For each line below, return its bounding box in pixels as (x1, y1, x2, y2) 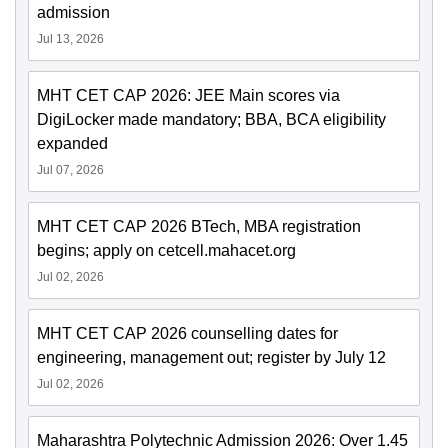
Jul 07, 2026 (37, 163, 104, 178)
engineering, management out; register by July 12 (37, 349, 386, 367)
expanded (37, 135, 108, 153)
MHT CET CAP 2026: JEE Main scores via (37, 87, 340, 105)
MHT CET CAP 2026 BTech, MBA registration (37, 218, 361, 236)
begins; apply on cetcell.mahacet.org (37, 242, 296, 260)
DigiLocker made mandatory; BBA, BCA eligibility (37, 111, 386, 129)
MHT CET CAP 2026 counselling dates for (37, 325, 338, 343)
